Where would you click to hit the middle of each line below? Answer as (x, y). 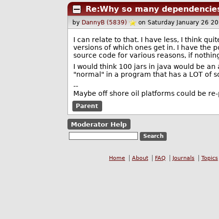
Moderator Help (99, 124)
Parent (87, 106)
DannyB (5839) (105, 23)
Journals (183, 158)
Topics (209, 158)
